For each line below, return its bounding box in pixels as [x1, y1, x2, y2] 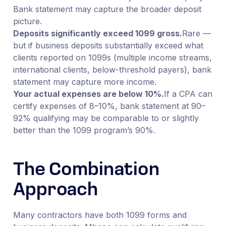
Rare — [182, 28, 211, 38]
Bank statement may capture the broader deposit [13, 4, 201, 14]
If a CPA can [163, 88, 212, 99]
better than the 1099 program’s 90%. [13, 125, 155, 135]
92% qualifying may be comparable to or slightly [13, 112, 199, 123]
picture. [13, 16, 42, 26]
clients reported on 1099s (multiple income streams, [13, 52, 212, 63]
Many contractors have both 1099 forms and [13, 209, 187, 220]
